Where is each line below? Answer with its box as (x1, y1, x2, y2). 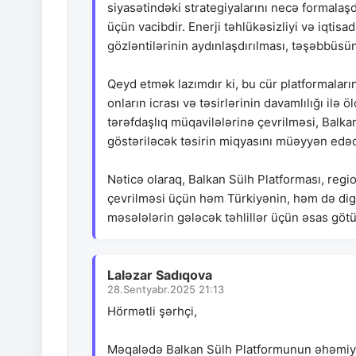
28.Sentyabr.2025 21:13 (107, 283, 224, 296)
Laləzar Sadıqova (107, 267, 212, 284)
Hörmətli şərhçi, (107, 304, 197, 319)
